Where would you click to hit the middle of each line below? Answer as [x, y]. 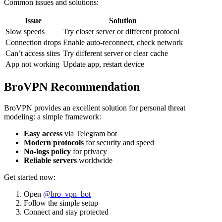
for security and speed [119, 143]
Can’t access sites [33, 54]
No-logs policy [47, 152]
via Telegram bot [90, 134]
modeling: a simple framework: [53, 117]
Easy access [43, 134]
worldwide [95, 161]
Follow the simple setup [61, 203]
